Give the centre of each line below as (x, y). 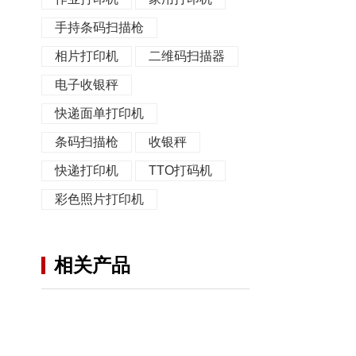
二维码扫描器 (187, 56)
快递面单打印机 (100, 113)
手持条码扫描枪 (100, 27)
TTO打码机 (181, 170)
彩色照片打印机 (100, 199)
